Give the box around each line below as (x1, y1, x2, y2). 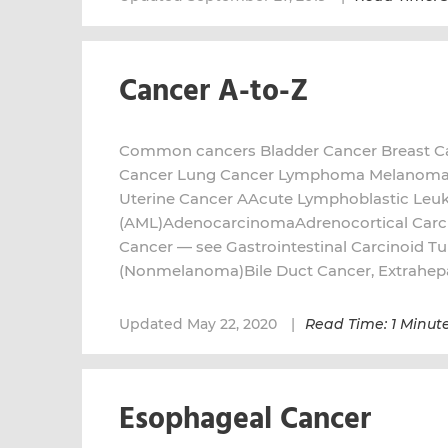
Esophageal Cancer (119, 396, 371, 444)
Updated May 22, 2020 (119, 315, 281, 333)
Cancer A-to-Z (119, 68, 309, 116)
